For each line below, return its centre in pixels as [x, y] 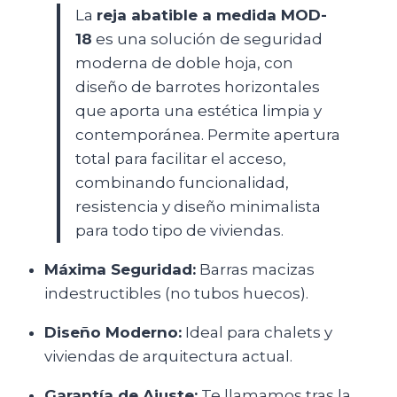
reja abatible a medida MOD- [212, 16]
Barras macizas [255, 270]
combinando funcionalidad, [182, 183]
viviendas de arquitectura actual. [168, 357]
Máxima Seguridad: [120, 270]
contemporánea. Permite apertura [208, 135]
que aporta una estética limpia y [198, 111]
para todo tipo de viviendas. [179, 231]
